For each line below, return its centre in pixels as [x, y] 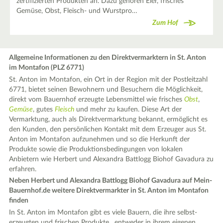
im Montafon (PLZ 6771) [47, 68]
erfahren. [23, 169]
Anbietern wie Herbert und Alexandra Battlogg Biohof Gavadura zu [111, 159]
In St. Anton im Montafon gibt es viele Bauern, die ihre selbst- [103, 212]
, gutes [44, 109]
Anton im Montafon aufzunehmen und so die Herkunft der [100, 139]
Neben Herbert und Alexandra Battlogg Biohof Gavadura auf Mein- [111, 181]
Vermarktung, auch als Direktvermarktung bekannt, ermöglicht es [109, 119]
